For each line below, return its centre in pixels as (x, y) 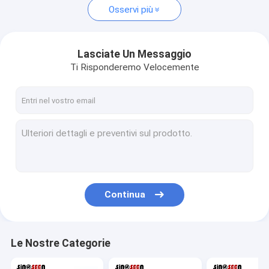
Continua (125, 195)
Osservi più (131, 9)
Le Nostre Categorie (60, 243)
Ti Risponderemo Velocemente (134, 67)
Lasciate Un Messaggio (134, 54)
